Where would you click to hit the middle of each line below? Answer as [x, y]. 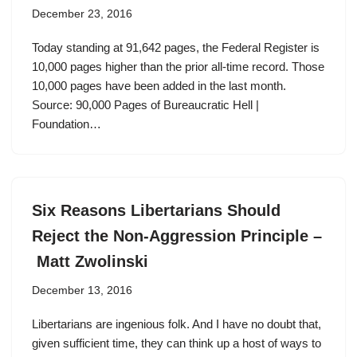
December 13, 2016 [82, 290]
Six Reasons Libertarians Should [156, 210]
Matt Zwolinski [90, 261]
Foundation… [68, 124]
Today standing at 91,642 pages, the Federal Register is [176, 47]
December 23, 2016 [82, 14]
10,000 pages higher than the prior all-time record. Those [178, 67]
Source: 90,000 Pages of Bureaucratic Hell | [145, 105]
